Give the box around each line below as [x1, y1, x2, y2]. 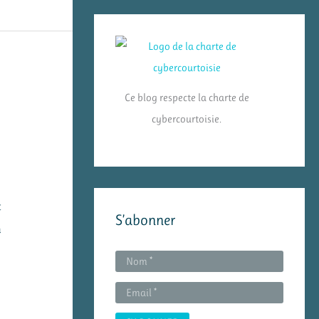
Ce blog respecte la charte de [124, 90, 249, 104]
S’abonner [115, 211, 176, 229]
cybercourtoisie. [152, 112, 221, 125]
